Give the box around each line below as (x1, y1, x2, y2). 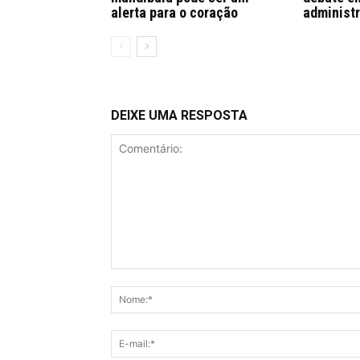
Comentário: (110, 269, 174, 284)
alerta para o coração (111, 3, 238, 21)
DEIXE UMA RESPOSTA (111, 107, 247, 123)
